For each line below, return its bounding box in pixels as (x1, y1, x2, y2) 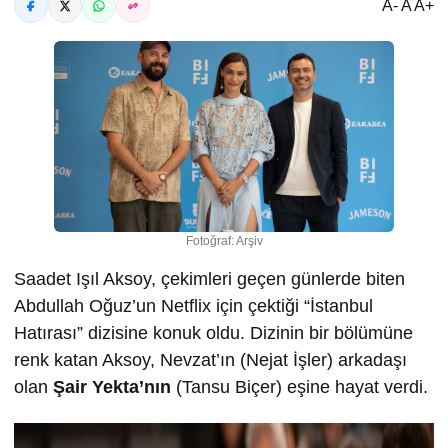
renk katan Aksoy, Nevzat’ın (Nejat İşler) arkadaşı (14, 349, 407, 370)
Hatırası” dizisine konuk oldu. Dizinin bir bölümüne (14, 322, 413, 343)
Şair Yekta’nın (53, 376, 176, 397)
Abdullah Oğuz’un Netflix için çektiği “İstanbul (14, 295, 373, 316)
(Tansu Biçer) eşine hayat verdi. (176, 376, 428, 397)
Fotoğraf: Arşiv (185, 233, 263, 248)
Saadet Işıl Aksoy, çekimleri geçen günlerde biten (14, 268, 405, 289)
